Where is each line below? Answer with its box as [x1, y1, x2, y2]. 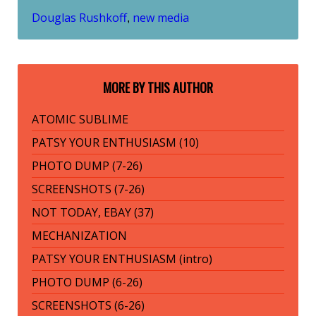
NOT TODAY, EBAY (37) [32, 204, 154, 220]
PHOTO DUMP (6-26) [32, 274, 142, 290]
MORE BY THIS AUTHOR [103, 78, 213, 97]
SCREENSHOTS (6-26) [32, 297, 145, 313]
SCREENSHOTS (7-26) [32, 181, 145, 197]
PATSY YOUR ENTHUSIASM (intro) [32, 250, 212, 267]
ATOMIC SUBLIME [32, 111, 128, 127]
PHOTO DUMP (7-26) [32, 157, 142, 174]
